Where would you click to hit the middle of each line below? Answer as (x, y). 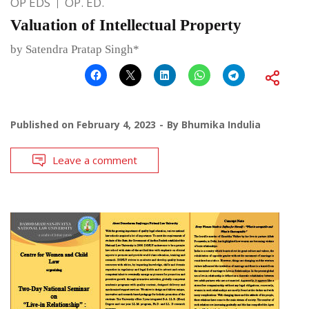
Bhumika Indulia (221, 124)
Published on (43, 124)
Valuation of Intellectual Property (126, 25)
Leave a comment (95, 160)
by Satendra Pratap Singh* (75, 49)
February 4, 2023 (116, 124)
